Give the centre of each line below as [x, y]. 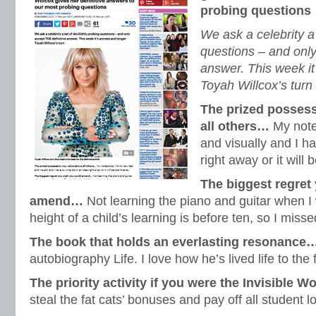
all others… [235, 126]
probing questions [256, 11]
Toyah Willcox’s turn [256, 85]
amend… [56, 201]
